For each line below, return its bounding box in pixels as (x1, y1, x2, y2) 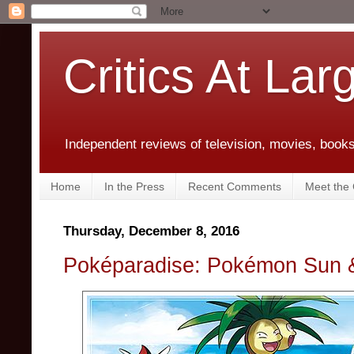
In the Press (104, 179, 164, 193)
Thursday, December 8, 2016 (63, 224, 239, 239)
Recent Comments (188, 179, 281, 193)
